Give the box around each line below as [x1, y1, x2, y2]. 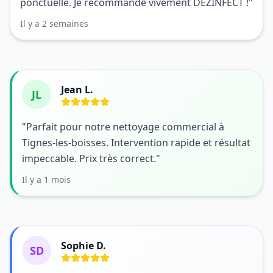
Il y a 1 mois [22, 174, 71, 185]
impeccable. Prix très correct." [22, 152, 160, 165]
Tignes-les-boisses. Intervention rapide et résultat [22, 136, 250, 149]
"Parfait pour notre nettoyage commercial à [22, 120, 224, 133]
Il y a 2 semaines [20, 18, 88, 29]
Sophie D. [61, 239, 106, 252]
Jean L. [61, 83, 93, 96]
